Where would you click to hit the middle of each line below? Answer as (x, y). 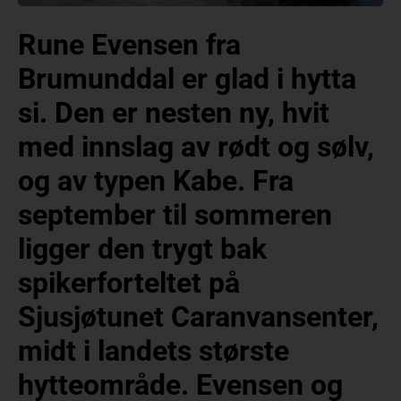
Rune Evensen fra (129, 45)
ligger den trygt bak (142, 249)
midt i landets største (154, 351)
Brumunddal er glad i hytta (187, 79)
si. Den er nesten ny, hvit (174, 113)
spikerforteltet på (129, 283)
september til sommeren (175, 215)
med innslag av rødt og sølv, (196, 147)
